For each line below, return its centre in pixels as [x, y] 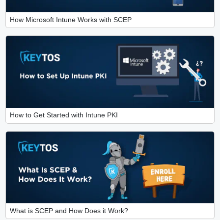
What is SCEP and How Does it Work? [69, 211]
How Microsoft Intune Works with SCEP [70, 20]
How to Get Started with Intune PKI [64, 115]
